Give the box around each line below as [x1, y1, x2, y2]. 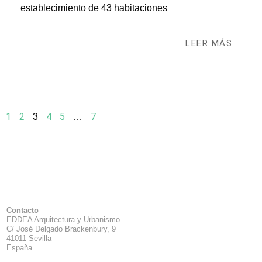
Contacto [6, 206, 39, 215]
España [6, 243, 32, 253]
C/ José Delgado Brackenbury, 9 [6, 225, 116, 234]
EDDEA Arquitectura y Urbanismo [6, 215, 120, 225]
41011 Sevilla [6, 234, 51, 243]
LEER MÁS [185, 38, 232, 49]
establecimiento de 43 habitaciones [20, 3, 167, 13]
